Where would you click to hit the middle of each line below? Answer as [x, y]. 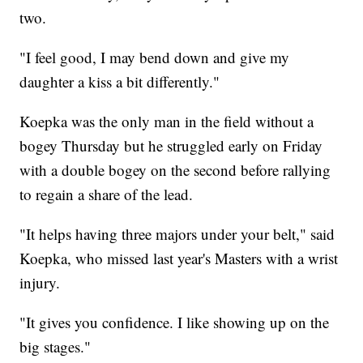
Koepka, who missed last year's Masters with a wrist [179, 258]
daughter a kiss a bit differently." [120, 82]
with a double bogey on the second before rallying [175, 170]
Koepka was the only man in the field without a [167, 122]
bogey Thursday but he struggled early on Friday [171, 146]
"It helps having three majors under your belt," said [177, 234]
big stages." [56, 347]
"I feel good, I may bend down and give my [155, 58]
